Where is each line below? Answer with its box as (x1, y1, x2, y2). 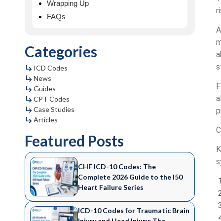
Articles (34, 115, 58, 124)
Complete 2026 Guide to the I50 (77, 172, 183, 181)
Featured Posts (25, 132, 124, 149)
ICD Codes (34, 64, 68, 72)
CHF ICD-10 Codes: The (77, 162, 156, 171)
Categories (25, 42, 98, 60)
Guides (34, 84, 56, 93)
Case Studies (34, 105, 75, 113)
